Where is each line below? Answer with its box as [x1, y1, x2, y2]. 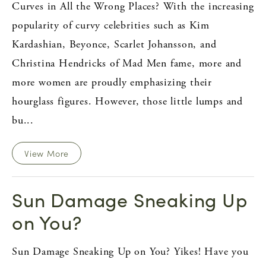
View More [24, 147, 69, 159]
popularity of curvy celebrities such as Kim [12, 18, 210, 32]
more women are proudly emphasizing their [12, 75, 212, 89]
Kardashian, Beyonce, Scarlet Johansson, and [12, 37, 217, 51]
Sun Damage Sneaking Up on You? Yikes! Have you [12, 244, 249, 258]
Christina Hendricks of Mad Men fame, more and [12, 56, 242, 70]
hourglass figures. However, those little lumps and [12, 94, 243, 108]
